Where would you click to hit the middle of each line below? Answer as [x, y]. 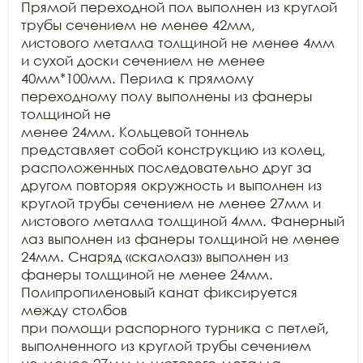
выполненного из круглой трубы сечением [166, 346]
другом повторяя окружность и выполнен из [171, 185]
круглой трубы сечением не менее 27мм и [171, 203]
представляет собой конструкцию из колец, [173, 149]
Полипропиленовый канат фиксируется [159, 292]
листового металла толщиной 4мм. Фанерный [183, 221]
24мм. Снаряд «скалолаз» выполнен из [155, 256]
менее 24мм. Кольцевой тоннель [135, 132]
